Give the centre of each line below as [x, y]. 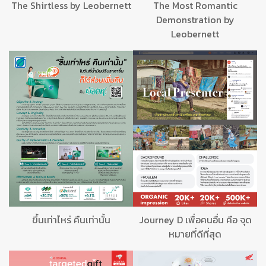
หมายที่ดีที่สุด [195, 234]
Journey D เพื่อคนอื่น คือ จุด [195, 219]
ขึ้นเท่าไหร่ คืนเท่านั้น [71, 219]
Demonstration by [195, 20]
